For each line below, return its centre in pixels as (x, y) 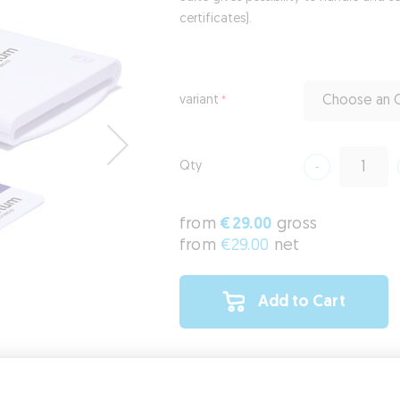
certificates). (217, 19)
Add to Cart (301, 302)
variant (199, 100)
